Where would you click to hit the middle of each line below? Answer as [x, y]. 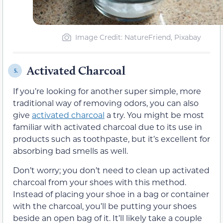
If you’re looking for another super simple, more [107, 91]
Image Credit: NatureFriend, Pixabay [138, 37]
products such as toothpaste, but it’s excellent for [111, 139]
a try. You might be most [154, 115]
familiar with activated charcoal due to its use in [108, 127]
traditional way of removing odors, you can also [106, 103]
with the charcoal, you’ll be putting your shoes [105, 206]
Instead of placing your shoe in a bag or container [111, 194]
